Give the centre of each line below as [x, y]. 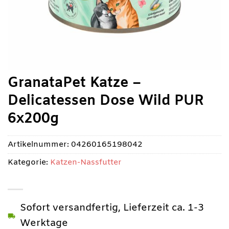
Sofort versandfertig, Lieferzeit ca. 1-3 [112, 208]
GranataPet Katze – [74, 83]
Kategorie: [29, 162]
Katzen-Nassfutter [86, 162]
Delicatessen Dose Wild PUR [106, 101]
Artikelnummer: [39, 144]
